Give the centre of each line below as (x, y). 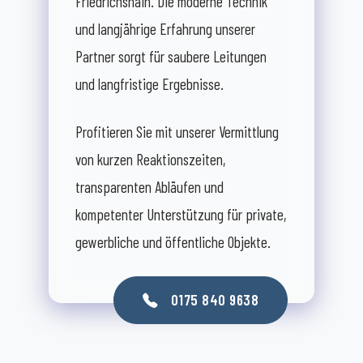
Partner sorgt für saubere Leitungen (171, 57)
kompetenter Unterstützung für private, (181, 215)
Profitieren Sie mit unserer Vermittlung (177, 132)
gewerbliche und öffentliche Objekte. (173, 242)
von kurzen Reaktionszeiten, (150, 160)
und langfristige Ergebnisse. (149, 84)
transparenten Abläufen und (149, 187)
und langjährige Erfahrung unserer (165, 29)
